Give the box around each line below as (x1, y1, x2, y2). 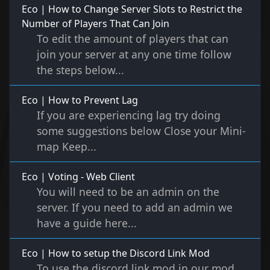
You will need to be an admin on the (37, 184, 219, 199)
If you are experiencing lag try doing (37, 108, 221, 123)
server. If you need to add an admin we (37, 200, 233, 215)
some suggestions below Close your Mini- (37, 124, 246, 139)
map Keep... (37, 139, 96, 154)
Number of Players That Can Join (22, 17, 169, 31)
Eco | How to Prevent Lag (22, 93, 138, 107)
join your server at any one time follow (37, 47, 231, 62)
